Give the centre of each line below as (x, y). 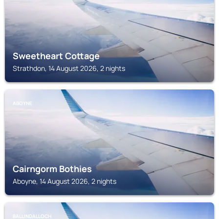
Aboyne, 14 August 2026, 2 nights (65, 181)
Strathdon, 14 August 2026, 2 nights (69, 68)
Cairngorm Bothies (52, 169)
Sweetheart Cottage (56, 56)
